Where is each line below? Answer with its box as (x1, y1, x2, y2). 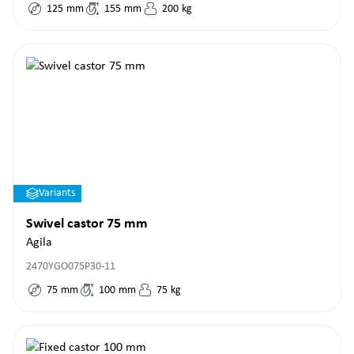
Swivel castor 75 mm (26, 217, 148, 232)
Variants (39, 187, 75, 199)
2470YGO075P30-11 (26, 261, 115, 273)
